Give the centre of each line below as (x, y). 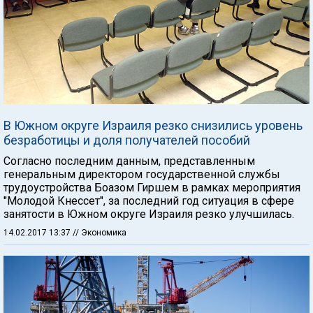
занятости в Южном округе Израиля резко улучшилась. (149, 214)
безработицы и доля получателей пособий (127, 140)
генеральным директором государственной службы (142, 174)
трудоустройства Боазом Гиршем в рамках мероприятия (152, 188)
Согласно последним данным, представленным (129, 161)
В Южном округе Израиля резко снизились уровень (153, 125)
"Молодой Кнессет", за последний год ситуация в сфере (149, 201)
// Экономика (100, 233)
